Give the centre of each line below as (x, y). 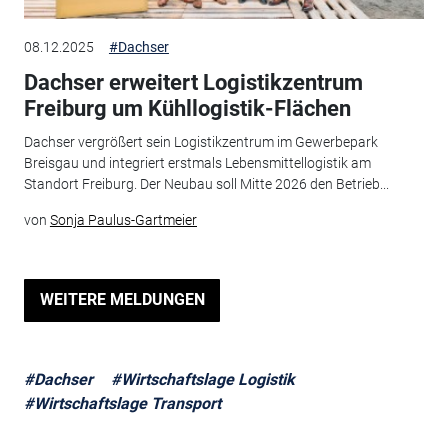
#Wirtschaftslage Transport (122, 404)
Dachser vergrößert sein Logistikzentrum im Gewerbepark (200, 142)
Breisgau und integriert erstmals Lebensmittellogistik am (197, 163)
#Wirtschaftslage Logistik (202, 380)
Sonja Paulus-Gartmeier (123, 220)
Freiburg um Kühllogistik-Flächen (187, 108)
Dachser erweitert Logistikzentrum (193, 82)
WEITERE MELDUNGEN (122, 300)
